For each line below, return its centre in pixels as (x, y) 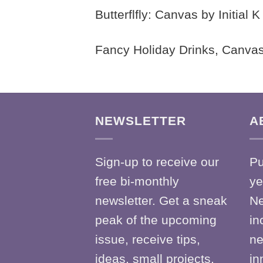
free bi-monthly (137, 181)
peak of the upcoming (156, 220)
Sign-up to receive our (157, 162)
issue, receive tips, (148, 240)
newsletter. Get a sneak (161, 201)
